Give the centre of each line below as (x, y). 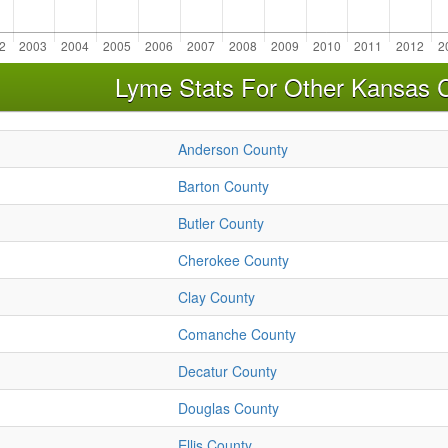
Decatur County (227, 371)
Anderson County (233, 149)
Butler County (221, 223)
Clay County (216, 297)
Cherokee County (233, 260)
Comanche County (237, 334)
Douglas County (228, 408)
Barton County (223, 186)
